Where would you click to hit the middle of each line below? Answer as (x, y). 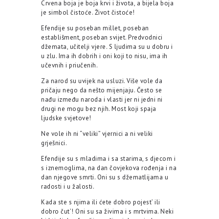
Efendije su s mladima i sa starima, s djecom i (108, 159)
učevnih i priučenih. (69, 66)
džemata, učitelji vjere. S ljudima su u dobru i (107, 47)
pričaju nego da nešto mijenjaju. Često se (102, 90)
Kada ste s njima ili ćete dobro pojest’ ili (101, 202)
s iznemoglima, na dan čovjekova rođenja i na (109, 168)
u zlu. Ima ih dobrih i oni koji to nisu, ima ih (104, 56)
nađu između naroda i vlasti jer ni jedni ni (102, 100)
